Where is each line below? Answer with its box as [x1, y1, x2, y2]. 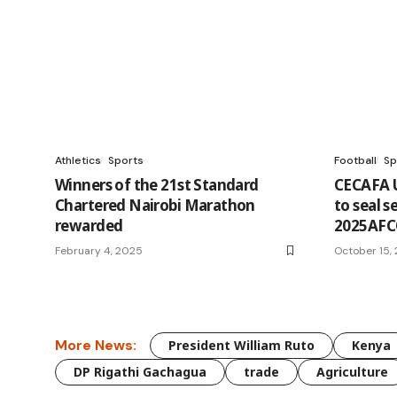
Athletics [55, 152, 101, 167]
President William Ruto [168, 336, 315, 354]
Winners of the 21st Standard [55, 174, 259, 195]
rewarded [55, 214, 123, 236]
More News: [55, 336, 136, 355]
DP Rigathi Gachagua [74, 362, 206, 380]
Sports [108, 152, 144, 167]
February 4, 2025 [55, 243, 143, 258]
